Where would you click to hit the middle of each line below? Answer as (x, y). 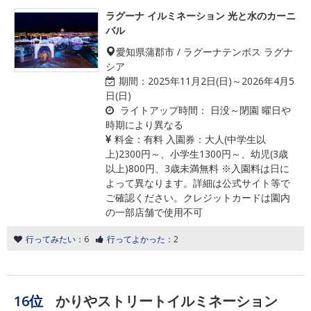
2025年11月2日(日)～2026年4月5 (221, 81)
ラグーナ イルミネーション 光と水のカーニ (201, 16)
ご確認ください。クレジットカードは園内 (198, 197)
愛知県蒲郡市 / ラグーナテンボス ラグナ (204, 52)
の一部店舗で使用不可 (154, 212)
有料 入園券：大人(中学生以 (205, 139)
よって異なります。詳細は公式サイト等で (198, 183)
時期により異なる (144, 125)
